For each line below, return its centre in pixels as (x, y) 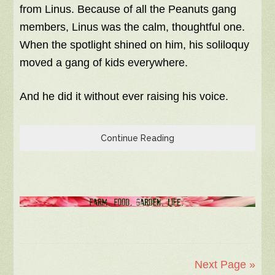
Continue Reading (137, 138)
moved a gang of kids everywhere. (104, 63)
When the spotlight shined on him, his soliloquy (135, 45)
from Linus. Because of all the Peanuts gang (128, 10)
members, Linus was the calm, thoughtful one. (133, 27)
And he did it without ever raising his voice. (124, 97)
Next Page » (225, 265)
